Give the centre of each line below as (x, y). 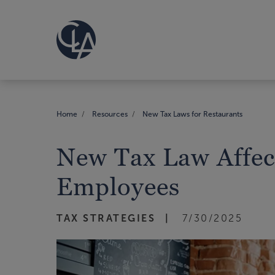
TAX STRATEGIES (106, 218)
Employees (118, 186)
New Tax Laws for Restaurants (192, 114)
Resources (110, 114)
